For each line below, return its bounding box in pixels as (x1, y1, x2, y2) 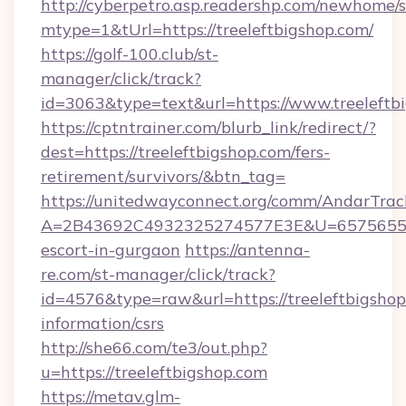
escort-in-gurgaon (41, 239, 180, 260)
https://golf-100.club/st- (41, 43, 218, 64)
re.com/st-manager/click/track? (41, 264, 275, 285)
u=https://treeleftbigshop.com (41, 362, 267, 382)
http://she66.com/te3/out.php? (41, 337, 267, 358)
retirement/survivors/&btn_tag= (41, 166, 285, 187)
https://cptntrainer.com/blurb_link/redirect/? (41, 117, 376, 138)
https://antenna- (185, 239, 310, 260)
